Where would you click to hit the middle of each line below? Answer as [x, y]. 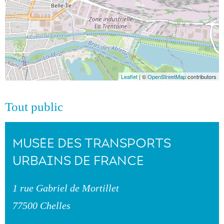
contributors [201, 76]
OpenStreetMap [167, 76]
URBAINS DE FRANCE [78, 160]
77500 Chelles [41, 205]
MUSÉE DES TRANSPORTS [92, 143]
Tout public [34, 107]
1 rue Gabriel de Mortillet [66, 188]
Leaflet [129, 76]
